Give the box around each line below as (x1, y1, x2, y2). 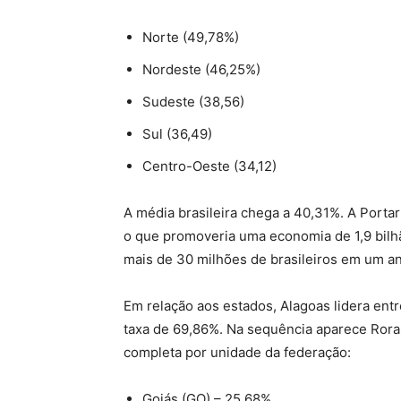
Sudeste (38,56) (142, 92, 244, 110)
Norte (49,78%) (142, 28, 239, 46)
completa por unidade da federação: (124, 343, 351, 361)
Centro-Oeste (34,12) (142, 157, 277, 175)
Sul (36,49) (142, 124, 212, 142)
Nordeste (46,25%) (142, 60, 260, 78)
